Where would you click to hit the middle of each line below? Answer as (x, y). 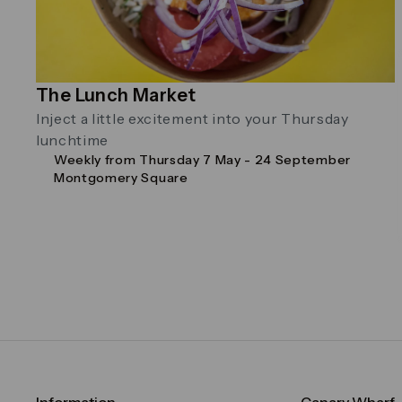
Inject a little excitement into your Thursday (192, 118)
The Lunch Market (116, 95)
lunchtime (73, 140)
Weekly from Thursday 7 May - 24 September (202, 159)
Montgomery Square (121, 177)
